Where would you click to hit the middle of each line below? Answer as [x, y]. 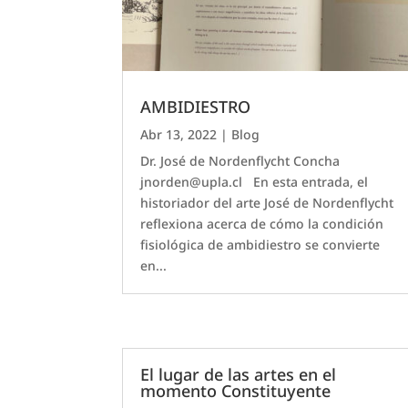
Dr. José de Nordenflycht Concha [240, 160]
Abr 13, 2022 [179, 134]
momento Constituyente [236, 391]
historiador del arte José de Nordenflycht [267, 202]
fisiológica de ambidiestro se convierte [260, 244]
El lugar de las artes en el [239, 375]
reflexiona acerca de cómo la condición [262, 223]
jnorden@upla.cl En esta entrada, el [255, 181]
